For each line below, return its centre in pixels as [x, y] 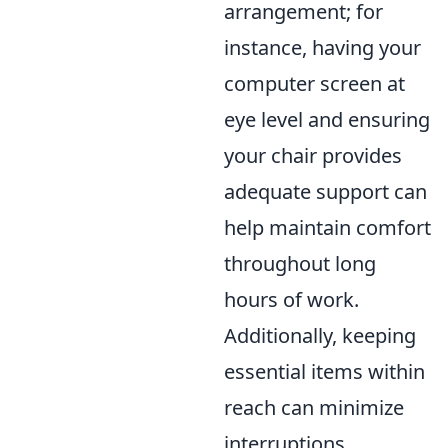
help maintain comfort [327, 227]
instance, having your [322, 47]
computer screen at [314, 83]
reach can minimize [314, 407]
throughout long [300, 263]
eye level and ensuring [327, 119]
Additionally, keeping [320, 335]
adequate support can [325, 191]
